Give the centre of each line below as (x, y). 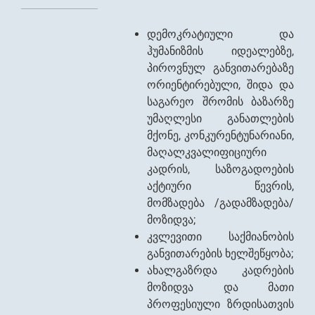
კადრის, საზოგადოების (220, 169)
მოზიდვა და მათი (220, 287)
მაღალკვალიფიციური (207, 152)
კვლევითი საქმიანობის (220, 237)
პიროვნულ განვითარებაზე (220, 68)
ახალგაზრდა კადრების (220, 270)
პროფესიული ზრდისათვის (220, 304)
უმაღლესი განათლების (220, 118)
